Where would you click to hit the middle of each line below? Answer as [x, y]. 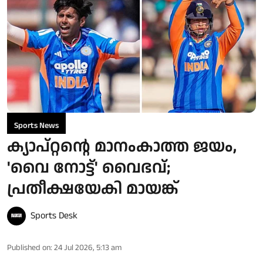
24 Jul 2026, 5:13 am [88, 247]
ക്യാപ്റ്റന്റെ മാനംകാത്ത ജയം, [122, 146]
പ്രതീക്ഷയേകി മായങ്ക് [93, 189]
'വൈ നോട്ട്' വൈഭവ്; [89, 168]
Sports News [36, 125]
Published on [29, 247]
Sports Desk [54, 215]
